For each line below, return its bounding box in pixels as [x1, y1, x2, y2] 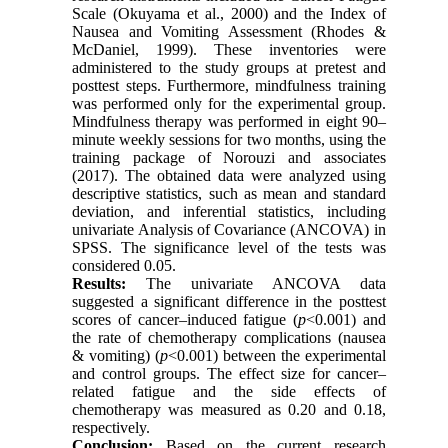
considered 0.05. [72, 256, 177, 274]
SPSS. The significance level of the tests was [72, 238, 386, 256]
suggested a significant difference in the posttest [72, 292, 386, 310]
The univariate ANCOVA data [126, 274, 386, 292]
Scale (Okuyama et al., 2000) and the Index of [72, 4, 386, 22]
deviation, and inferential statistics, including [72, 202, 386, 220]
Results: [72, 274, 127, 292]
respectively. [72, 418, 151, 436]
